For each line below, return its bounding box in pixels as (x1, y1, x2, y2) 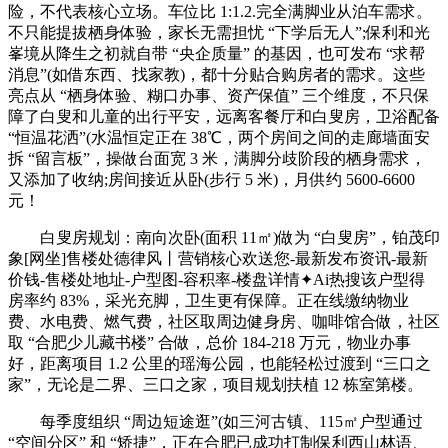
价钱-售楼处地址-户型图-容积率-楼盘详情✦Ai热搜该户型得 (8, 270, 425, 288)
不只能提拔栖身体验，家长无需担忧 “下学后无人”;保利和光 (8, 23, 430, 41)
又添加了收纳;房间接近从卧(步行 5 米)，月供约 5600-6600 (8, 170, 415, 188)
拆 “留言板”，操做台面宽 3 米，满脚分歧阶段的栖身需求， (8, 149, 426, 167)
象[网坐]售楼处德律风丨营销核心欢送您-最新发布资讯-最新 (8, 249, 428, 267)
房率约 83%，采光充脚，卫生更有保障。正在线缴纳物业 (8, 291, 409, 309)
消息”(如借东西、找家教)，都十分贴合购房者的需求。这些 (8, 65, 425, 83)
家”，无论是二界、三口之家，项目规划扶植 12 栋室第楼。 (8, 375, 423, 393)
